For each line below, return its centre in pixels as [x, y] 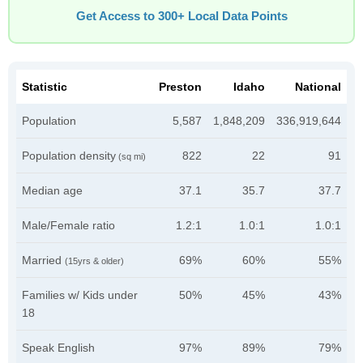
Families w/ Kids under [80, 295]
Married [43, 260]
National [318, 87]
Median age [52, 190]
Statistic [45, 87]
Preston [180, 87]
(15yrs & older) [94, 261]
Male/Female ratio [68, 225]
